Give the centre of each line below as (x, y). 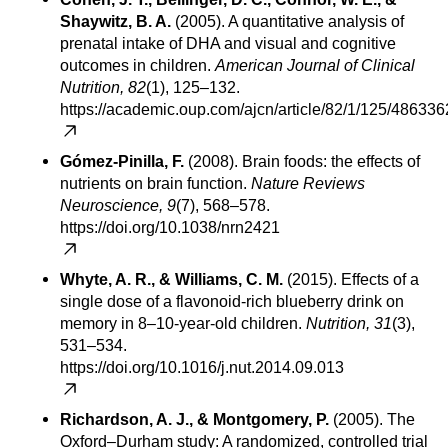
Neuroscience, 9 (118, 206)
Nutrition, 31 (349, 324)
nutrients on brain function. (155, 184)
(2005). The (372, 420)
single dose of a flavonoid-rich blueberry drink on (232, 302)
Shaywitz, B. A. (115, 22)
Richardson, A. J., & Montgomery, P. (194, 420)
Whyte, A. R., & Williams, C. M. (171, 280)
